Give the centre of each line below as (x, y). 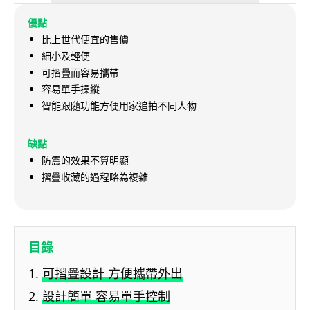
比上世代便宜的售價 (85, 39)
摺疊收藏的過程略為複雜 (95, 177)
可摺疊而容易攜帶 (80, 73)
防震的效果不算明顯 (85, 161)
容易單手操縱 (71, 89)
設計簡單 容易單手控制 (106, 297)
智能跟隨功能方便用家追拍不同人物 (119, 106)
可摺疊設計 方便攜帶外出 (112, 274)
